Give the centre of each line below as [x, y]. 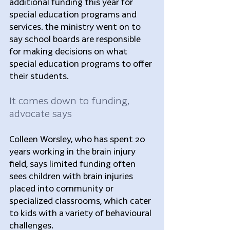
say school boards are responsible [76, 39]
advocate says [41, 113]
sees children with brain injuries [72, 176]
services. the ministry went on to [76, 26]
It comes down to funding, [71, 100]
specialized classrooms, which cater [81, 200]
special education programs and [74, 14]
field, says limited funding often [73, 163]
